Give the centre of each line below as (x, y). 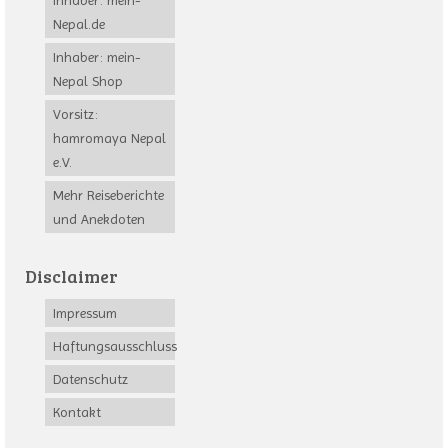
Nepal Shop (88, 81)
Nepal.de (79, 24)
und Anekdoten (99, 219)
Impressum (85, 313)
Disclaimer (71, 276)
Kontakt (77, 412)
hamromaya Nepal (109, 138)
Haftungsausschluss (115, 346)
